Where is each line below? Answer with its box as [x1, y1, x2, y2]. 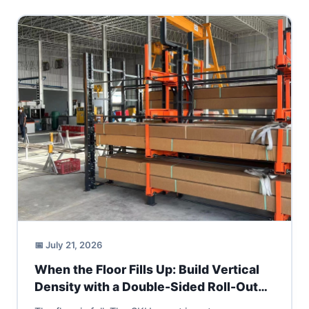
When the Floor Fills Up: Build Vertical [34, 262, 259, 277]
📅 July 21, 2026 [34, 239, 103, 251]
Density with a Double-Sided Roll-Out [34, 279, 258, 295]
